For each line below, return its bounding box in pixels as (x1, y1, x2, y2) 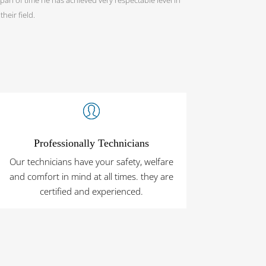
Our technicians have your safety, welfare (9, 156, 174, 168)
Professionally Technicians (34, 137, 150, 150)
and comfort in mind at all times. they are (9, 170, 174, 183)
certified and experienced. (40, 185, 144, 198)
